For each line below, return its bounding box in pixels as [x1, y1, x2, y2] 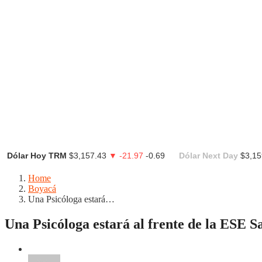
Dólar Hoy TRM [7, 150, 67, 160]
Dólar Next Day [179, 150, 238, 160]
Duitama [58, 243, 90, 254]
